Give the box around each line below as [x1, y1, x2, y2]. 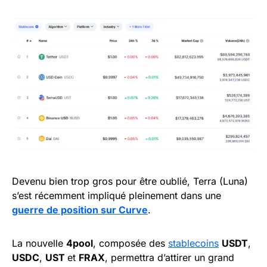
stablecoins [168, 237, 219, 249]
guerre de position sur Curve [12, 203, 148, 216]
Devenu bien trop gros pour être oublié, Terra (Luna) [12, 175, 248, 187]
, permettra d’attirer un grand [105, 251, 234, 263]
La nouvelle [12, 237, 66, 249]
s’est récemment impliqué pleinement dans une [12, 189, 221, 201]
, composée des [93, 237, 168, 249]
